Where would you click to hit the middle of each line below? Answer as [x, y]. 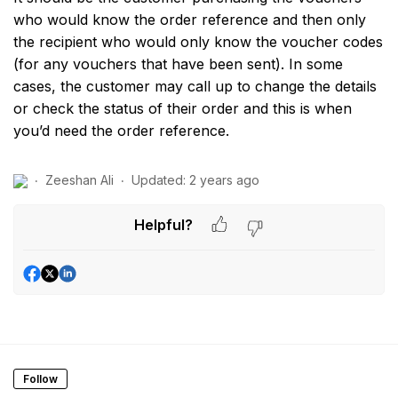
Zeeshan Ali [80, 180]
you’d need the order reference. [121, 131]
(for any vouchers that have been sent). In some [178, 64]
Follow [40, 379]
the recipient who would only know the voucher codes [198, 42]
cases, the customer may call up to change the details [195, 86]
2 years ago [224, 180]
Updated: [159, 180]
